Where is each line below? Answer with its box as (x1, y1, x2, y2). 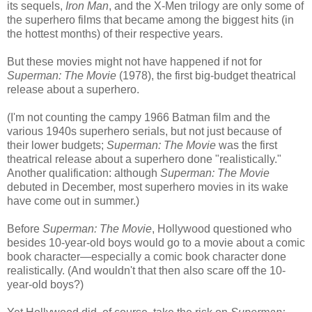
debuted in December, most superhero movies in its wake (7, 180, 288, 193)
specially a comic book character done (97, 250, 286, 263)
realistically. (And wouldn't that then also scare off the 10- (7, 264, 286, 276)
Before (7, 222, 42, 235)
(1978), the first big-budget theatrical (116, 69, 296, 81)
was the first (216, 139, 277, 151)
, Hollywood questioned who (152, 222, 292, 235)
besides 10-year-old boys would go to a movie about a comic (7, 236, 305, 249)
